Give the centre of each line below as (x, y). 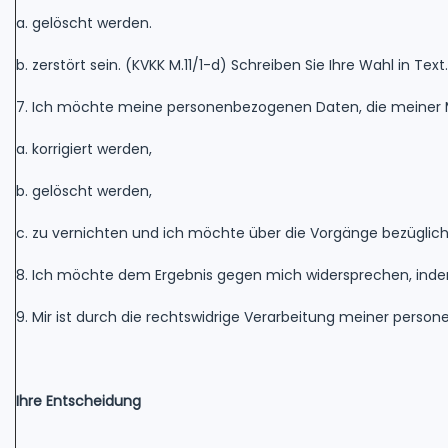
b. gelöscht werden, (84, 190)
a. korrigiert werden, (84, 148)
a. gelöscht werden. (84, 22)
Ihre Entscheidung (78, 400)
